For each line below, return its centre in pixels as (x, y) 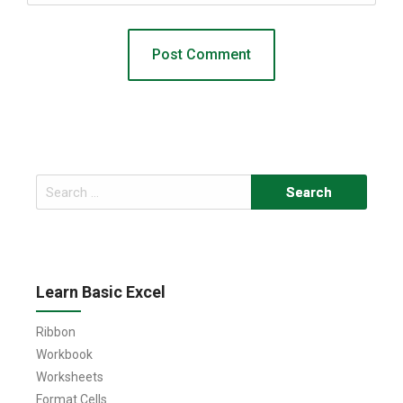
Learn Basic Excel (101, 292)
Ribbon (56, 332)
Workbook (64, 355)
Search (55, 185)
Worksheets (70, 377)
